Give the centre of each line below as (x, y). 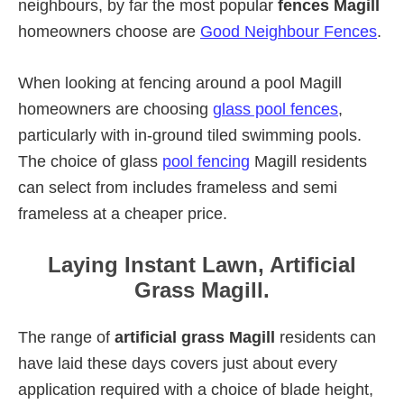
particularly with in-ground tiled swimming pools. (190, 135)
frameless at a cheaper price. (123, 213)
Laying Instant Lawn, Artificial (202, 264)
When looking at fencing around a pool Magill (180, 83)
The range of (66, 337)
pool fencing (206, 161)
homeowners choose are (109, 31)
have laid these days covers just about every (178, 363)
